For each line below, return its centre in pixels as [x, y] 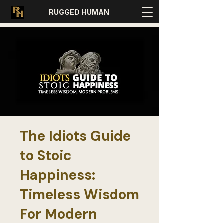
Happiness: [57, 175]
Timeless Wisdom [80, 195]
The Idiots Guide [75, 136]
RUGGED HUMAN [79, 12]
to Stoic [46, 156]
